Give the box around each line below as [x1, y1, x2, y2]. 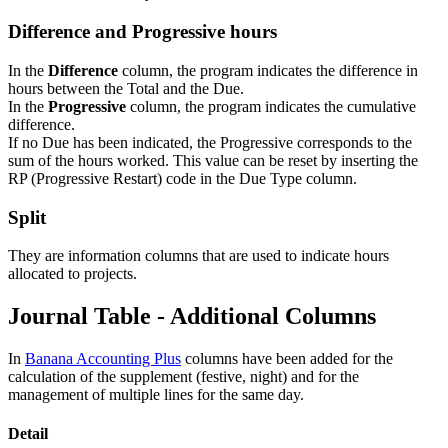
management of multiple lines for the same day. [8, 386, 304, 404]
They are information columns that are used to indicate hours [8, 247, 389, 265]
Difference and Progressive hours [8, 21, 277, 43]
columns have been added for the [181, 350, 393, 368]
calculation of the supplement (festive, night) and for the [8, 368, 359, 386]
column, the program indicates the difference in [118, 61, 418, 79]
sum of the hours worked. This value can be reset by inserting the [8, 151, 418, 169]
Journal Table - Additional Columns [8, 303, 376, 330]
